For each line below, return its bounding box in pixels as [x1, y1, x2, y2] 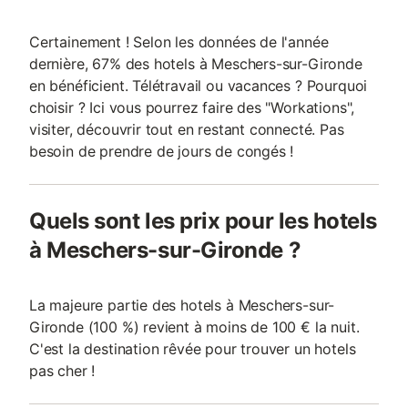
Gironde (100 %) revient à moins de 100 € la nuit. [29, 318, 360, 336]
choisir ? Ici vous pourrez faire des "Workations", [29, 98, 355, 117]
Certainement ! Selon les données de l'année [29, 33, 329, 51]
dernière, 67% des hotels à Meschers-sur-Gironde [29, 55, 362, 73]
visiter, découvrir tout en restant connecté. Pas [29, 120, 344, 138]
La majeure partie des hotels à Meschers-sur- [29, 296, 335, 314]
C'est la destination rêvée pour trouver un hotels [29, 340, 356, 358]
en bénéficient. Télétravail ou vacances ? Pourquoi [29, 76, 368, 95]
